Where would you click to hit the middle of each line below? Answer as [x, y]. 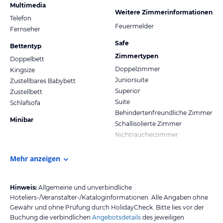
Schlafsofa [25, 103]
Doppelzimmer [138, 69]
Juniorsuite [132, 80]
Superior [128, 91]
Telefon [21, 18]
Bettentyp [26, 46]
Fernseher [25, 29]
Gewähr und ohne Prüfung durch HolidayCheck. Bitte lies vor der [107, 207]
